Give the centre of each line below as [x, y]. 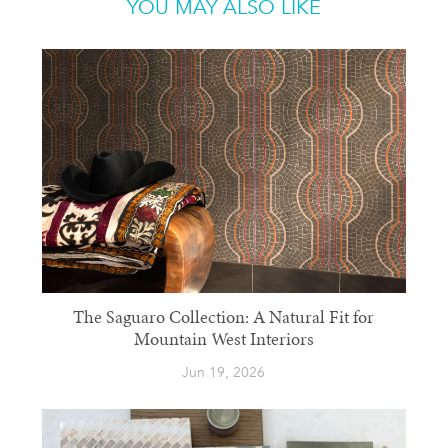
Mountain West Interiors [223, 340]
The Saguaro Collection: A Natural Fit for [224, 318]
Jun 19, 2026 [224, 372]
